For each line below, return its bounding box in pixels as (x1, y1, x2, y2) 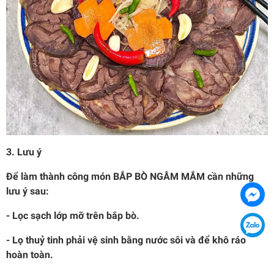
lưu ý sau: (6, 185, 49, 197)
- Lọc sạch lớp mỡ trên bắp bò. (6, 209, 139, 221)
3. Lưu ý (6, 146, 42, 158)
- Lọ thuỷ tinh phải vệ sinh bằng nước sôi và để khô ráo (6, 234, 246, 246)
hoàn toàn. (6, 248, 53, 261)
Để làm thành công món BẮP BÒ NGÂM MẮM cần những (6, 170, 254, 182)
